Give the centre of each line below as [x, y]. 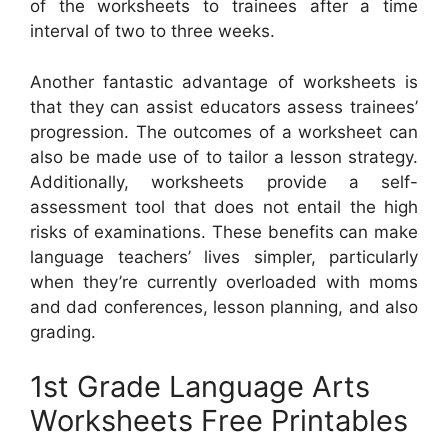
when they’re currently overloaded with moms [224, 281]
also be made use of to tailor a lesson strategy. [224, 156]
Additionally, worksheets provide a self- [224, 181]
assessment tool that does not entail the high [224, 206]
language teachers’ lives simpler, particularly [224, 256]
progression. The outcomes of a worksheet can [224, 131]
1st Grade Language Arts [200, 387]
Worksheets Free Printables [219, 421]
